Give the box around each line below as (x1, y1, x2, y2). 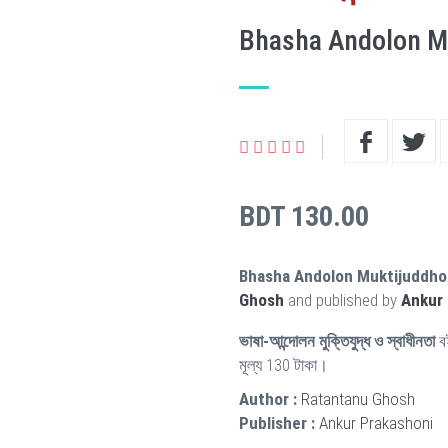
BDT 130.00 (239, 200, 369, 233)
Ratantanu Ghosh (301, 389, 415, 409)
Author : (239, 389, 297, 409)
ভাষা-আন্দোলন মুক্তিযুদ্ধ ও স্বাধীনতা (239, 331, 435, 351)
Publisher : (239, 413, 315, 433)
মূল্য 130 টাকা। (239, 355, 328, 375)
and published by (284, 290, 401, 310)
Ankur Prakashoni (319, 413, 433, 433)
